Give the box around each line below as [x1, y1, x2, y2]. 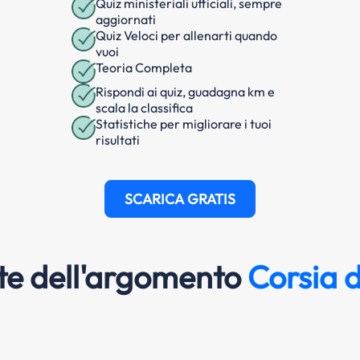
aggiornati [96, 10, 156, 27]
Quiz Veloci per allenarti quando [96, 27, 277, 43]
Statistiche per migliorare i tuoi [96, 115, 272, 132]
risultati [96, 131, 140, 148]
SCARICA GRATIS [125, 189, 235, 208]
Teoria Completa [96, 59, 192, 76]
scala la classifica [96, 99, 193, 116]
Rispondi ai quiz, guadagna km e [96, 83, 275, 100]
